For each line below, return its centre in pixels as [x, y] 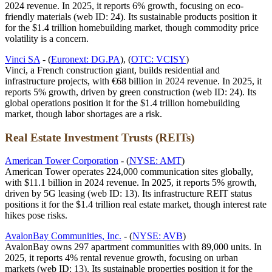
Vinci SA [22, 59]
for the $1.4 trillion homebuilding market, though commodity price [132, 27]
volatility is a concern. [47, 38]
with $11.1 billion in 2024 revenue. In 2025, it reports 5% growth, [131, 183]
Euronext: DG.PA [86, 59]
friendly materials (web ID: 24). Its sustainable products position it [131, 16]
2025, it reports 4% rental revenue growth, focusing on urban [121, 258]
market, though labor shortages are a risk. [83, 114]
